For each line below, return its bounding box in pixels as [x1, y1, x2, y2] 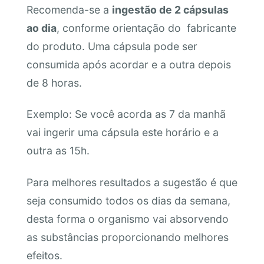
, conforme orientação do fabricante [56, 21, 236, 34]
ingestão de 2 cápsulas [111, 3, 229, 16]
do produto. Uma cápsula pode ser [26, 39, 197, 52]
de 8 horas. [26, 76, 82, 89]
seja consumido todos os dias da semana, [26, 194, 230, 207]
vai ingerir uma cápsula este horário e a [26, 126, 219, 139]
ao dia [26, 21, 57, 34]
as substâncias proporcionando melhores [26, 230, 229, 243]
